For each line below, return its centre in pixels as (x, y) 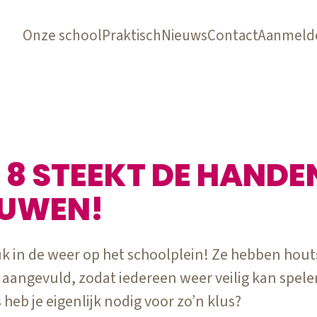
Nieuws (184, 35)
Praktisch (132, 35)
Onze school (62, 35)
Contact (233, 35)
